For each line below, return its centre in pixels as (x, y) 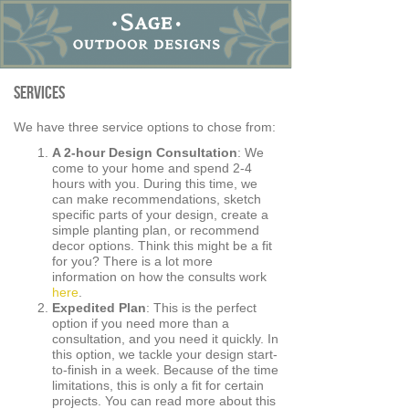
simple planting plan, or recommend (156, 230)
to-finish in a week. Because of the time (165, 369)
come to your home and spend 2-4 (152, 168)
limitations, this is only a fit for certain (158, 385)
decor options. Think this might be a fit (162, 245)
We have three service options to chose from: (145, 127)
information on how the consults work (159, 276)
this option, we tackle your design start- (165, 354)
